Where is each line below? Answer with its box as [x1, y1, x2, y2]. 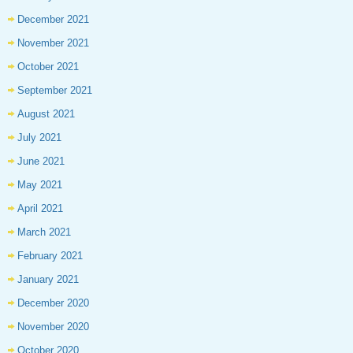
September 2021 [17, 84, 92, 97]
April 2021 [17, 203, 63, 215]
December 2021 [17, 13, 89, 26]
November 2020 [17, 321, 89, 333]
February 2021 [17, 250, 83, 262]
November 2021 [17, 37, 89, 50]
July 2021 [17, 132, 61, 144]
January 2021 [17, 273, 79, 286]
